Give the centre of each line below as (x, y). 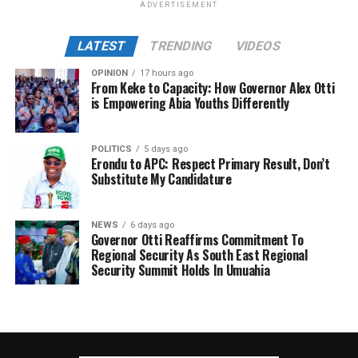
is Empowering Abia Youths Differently (190, 103)
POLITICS (111, 149)
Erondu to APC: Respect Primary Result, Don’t (210, 163)
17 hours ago (166, 73)
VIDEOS (258, 46)
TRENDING (181, 46)
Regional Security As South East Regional (199, 255)
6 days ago (152, 225)
